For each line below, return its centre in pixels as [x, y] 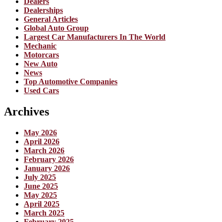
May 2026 [40, 133]
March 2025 [44, 213]
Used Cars [41, 91]
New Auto [41, 64]
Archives [27, 112]
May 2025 [40, 195]
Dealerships [43, 10]
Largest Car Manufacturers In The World [95, 37]
